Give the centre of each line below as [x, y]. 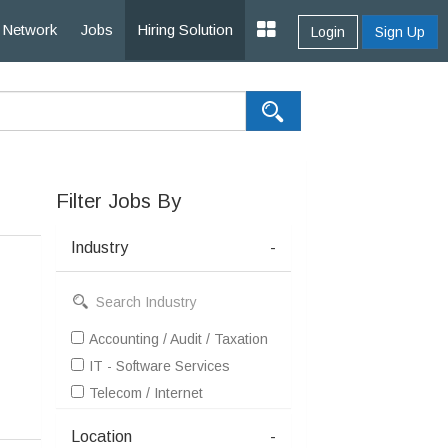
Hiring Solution [185, 29]
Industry [99, 247]
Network [29, 29]
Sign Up [400, 32]
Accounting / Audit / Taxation [178, 339]
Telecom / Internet [146, 393]
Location [101, 436]
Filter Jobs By [118, 201]
